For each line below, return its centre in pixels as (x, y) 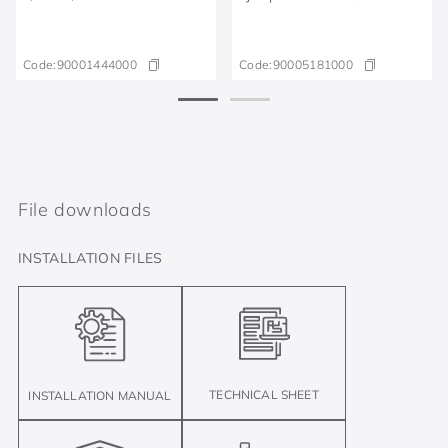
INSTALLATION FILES (90, 257)
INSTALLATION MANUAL (100, 395)
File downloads (85, 209)
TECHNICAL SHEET (264, 394)
